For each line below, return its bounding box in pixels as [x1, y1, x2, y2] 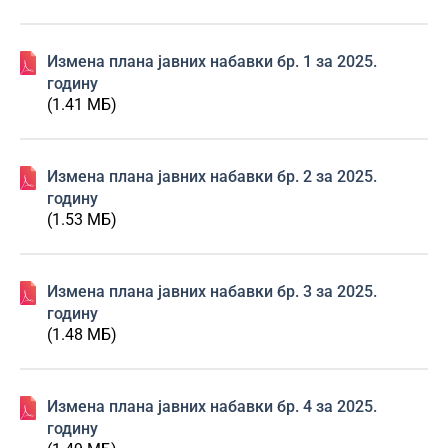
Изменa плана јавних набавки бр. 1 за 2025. [47, 52, 377, 71]
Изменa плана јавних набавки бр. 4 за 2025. [47, 397, 377, 416]
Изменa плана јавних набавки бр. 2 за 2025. [47, 167, 377, 186]
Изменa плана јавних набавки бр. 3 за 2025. [47, 282, 377, 301]
